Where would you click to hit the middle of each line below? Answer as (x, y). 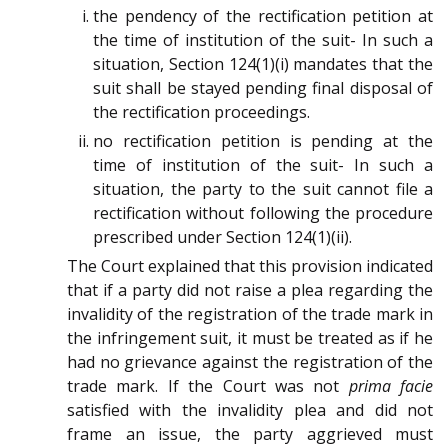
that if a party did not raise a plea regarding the (250, 290)
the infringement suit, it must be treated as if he (250, 338)
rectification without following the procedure (263, 213)
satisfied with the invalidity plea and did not (250, 410)
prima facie (390, 386)
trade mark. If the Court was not (208, 386)
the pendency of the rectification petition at (263, 16)
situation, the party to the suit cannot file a (263, 189)
